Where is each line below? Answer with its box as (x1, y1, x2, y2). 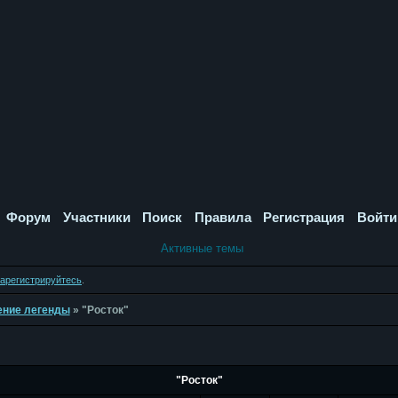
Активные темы (160, 241, 243, 255)
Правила (194, 210, 251, 225)
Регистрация (263, 210, 346, 225)
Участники (62, 210, 131, 225)
